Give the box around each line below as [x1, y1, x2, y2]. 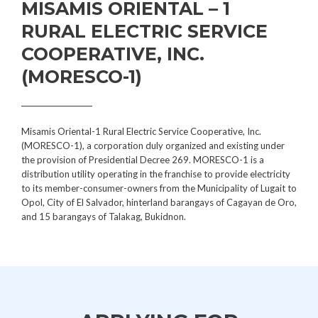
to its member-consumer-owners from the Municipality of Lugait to [21, 182, 297, 194]
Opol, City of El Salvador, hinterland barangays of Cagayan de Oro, [21, 197, 297, 208]
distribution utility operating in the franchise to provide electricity [21, 168, 290, 180]
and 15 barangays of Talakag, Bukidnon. [21, 211, 186, 222]
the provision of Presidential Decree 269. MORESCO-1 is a [21, 154, 264, 165]
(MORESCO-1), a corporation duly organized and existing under [21, 140, 285, 151]
